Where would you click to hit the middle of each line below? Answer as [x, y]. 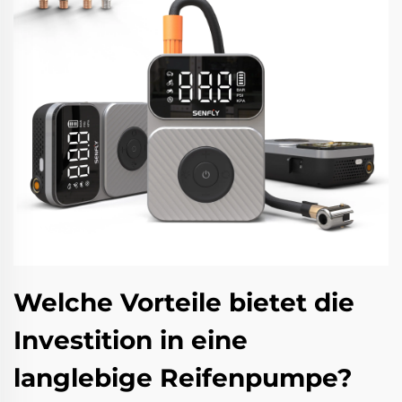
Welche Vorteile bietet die [184, 302]
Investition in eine [131, 340]
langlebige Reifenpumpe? [183, 378]
